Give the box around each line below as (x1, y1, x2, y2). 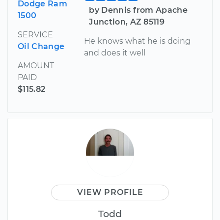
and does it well (84, 48, 146, 57)
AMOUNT (18, 60, 54, 70)
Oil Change (18, 41, 65, 51)
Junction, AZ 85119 (89, 17, 165, 27)
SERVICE (18, 29, 53, 39)
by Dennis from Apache (89, 5, 188, 15)
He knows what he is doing (84, 36, 191, 46)
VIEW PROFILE (77, 187, 143, 197)
